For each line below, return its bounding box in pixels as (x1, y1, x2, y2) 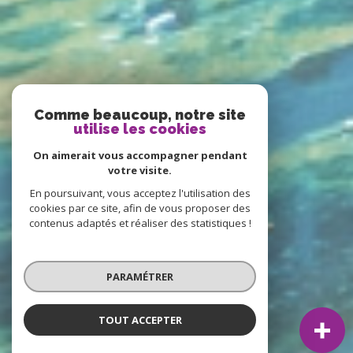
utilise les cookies (73, 121, 206, 137)
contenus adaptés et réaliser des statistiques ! (28, 216, 251, 230)
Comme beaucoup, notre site (34, 106, 246, 123)
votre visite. (108, 163, 172, 177)
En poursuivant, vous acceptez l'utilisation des (29, 186, 251, 200)
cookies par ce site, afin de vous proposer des (29, 201, 251, 215)
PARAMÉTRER (106, 269, 173, 284)
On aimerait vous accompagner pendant (32, 148, 247, 162)
